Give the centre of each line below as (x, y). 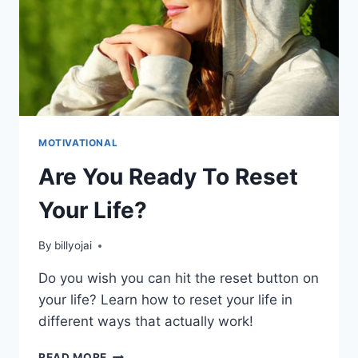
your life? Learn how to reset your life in (165, 300)
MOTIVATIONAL (78, 142)
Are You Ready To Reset (168, 176)
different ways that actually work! (146, 322)
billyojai (74, 246)
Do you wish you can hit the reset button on (179, 278)
